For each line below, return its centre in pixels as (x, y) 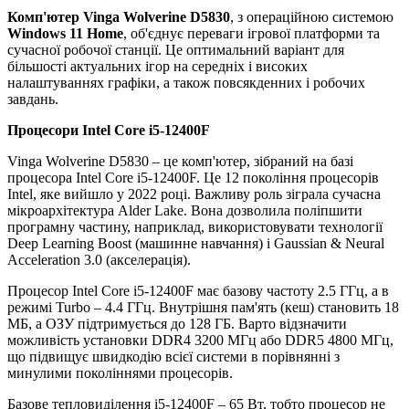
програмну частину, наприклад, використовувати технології (195, 226)
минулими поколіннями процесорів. (120, 372)
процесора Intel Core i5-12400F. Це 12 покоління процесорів (193, 177)
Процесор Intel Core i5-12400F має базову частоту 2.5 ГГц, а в (198, 290)
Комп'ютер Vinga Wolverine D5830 (119, 16)
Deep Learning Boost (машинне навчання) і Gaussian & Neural (196, 243)
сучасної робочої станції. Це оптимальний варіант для (176, 49)
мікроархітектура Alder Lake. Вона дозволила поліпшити (185, 210)
